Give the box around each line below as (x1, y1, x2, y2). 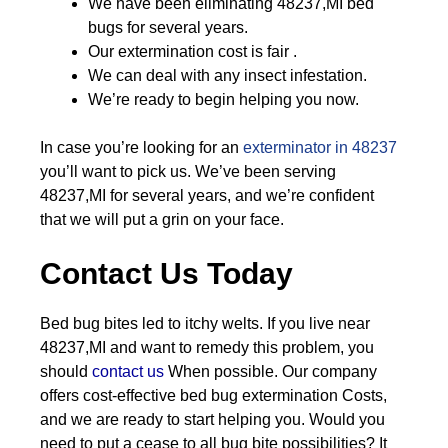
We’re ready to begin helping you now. (88, 91, 359, 108)
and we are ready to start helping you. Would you (40, 411, 385, 428)
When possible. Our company (164, 363, 377, 380)
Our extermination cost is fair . (88, 43, 297, 60)
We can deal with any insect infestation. (88, 67, 367, 84)
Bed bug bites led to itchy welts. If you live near (40, 315, 370, 332)
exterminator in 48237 (243, 139, 397, 156)
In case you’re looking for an (40, 139, 243, 156)
